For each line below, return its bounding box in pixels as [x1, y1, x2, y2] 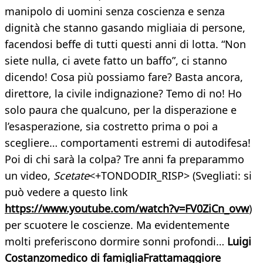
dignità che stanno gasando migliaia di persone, [5, 21, 245, 35]
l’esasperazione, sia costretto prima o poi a [5, 119, 218, 134]
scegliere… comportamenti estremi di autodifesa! [5, 136, 251, 150]
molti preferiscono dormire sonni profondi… [5, 234, 227, 249]
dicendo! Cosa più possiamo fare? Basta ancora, [5, 70, 243, 85]
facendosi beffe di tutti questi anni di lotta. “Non [5, 37, 246, 52]
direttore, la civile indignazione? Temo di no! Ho [5, 86, 242, 101]
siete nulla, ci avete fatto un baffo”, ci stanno [5, 53, 227, 68]
